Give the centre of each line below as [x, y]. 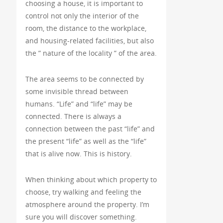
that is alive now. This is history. [78, 154]
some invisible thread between [77, 92]
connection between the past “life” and [90, 129]
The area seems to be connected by [84, 79]
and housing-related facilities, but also [89, 41]
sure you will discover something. [81, 217]
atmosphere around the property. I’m [87, 205]
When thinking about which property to [91, 180]
